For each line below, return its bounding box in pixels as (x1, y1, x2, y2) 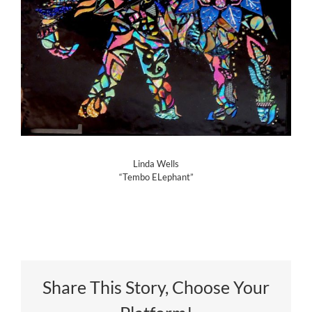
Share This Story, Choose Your (42, 276, 270, 297)
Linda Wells (133, 157, 179, 169)
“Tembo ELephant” (118, 171, 194, 182)
